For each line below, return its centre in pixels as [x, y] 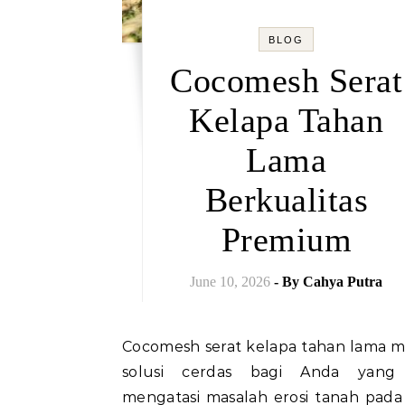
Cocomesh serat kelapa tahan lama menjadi [127, 347]
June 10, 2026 [231, 282]
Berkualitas [286, 200]
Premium [286, 240]
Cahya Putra [343, 282]
